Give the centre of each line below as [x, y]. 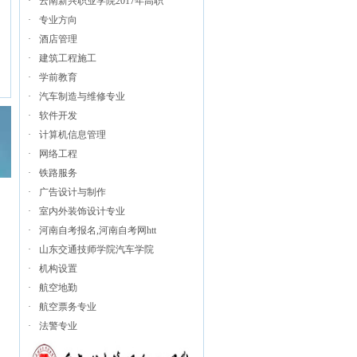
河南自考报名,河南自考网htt [98, 230]
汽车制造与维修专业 [82, 96]
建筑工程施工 [68, 58]
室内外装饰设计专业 [82, 211]
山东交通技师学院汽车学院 [96, 249]
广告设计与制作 [73, 192]
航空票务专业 [68, 307]
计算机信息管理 [73, 135]
